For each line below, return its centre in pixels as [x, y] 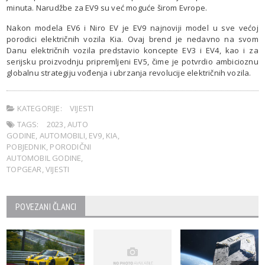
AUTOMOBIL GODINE [44, 158]
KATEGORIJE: [38, 109]
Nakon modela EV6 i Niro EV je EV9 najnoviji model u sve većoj [132, 28]
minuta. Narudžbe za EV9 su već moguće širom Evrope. [107, 8]
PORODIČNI [71, 147]
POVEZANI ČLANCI [46, 207]
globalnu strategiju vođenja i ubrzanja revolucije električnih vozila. [129, 73]
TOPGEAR [24, 169]
